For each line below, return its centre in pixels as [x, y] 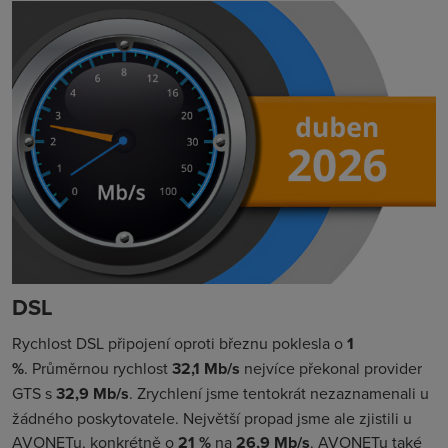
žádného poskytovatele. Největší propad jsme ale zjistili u [212, 417]
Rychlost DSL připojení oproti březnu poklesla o [179, 342]
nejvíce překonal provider [331, 367]
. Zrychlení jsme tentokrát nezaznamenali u [279, 392]
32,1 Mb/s [204, 368]
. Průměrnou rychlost [96, 367]
